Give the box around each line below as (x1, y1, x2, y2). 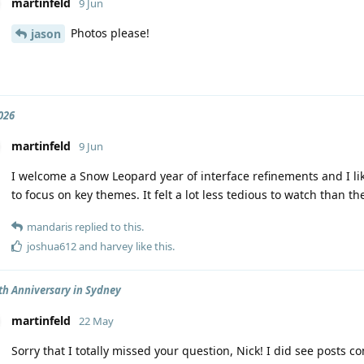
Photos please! (67, 24, 149, 41)
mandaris (27, 219, 72, 235)
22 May (79, 314, 114, 329)
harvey (100, 239, 133, 254)
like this (133, 239, 172, 254)
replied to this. (72, 219, 144, 235)
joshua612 (27, 239, 76, 254)
